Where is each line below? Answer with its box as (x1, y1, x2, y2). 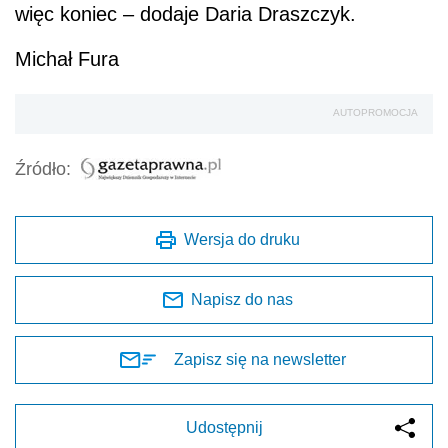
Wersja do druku (184, 231, 300, 249)
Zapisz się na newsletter (174, 351, 346, 369)
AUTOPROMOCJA (333, 107, 418, 119)
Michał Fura (15, 48, 119, 71)
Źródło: (15, 159, 71, 180)
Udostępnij (185, 419, 263, 437)
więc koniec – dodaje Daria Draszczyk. (15, 3, 356, 26)
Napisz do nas (191, 291, 293, 309)
